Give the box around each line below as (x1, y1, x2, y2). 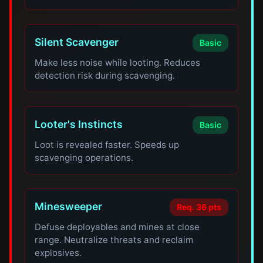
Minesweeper (35, 200, 103, 213)
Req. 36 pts (176, 202, 221, 212)
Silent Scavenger (35, 36, 119, 48)
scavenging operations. (35, 152, 134, 163)
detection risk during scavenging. (35, 70, 176, 81)
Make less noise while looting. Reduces (35, 57, 201, 68)
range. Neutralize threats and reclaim (35, 234, 194, 245)
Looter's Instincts (35, 118, 123, 130)
